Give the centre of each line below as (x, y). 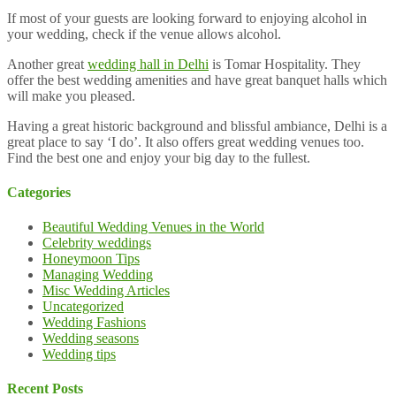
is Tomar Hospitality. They (285, 64)
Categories (39, 192)
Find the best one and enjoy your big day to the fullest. (159, 157)
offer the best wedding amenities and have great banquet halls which (197, 80)
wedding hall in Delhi (148, 64)
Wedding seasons (91, 339)
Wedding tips (79, 354)
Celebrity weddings (97, 243)
